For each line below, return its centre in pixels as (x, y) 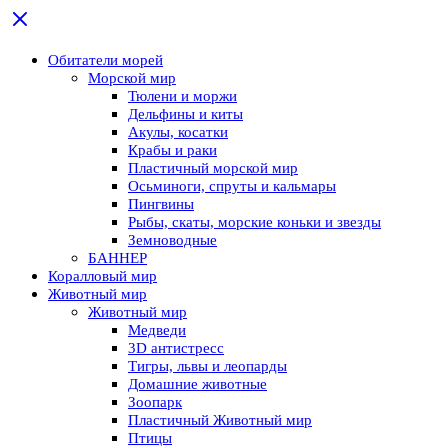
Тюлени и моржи (182, 96)
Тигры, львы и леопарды (207, 366)
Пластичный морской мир (213, 168)
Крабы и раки (172, 150)
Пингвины (161, 204)
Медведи (157, 330)
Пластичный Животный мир (220, 420)
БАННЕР (117, 258)
